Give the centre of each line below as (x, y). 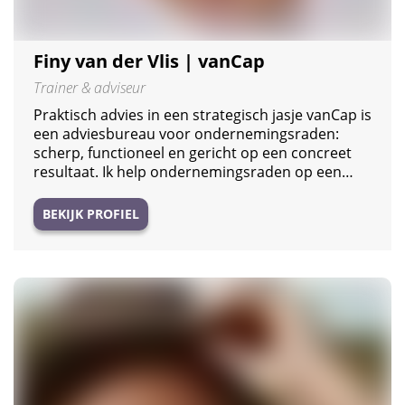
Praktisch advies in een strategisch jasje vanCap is (202, 114)
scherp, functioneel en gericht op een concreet (193, 152)
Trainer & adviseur (89, 87)
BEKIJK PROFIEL (91, 213)
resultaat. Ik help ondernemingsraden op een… (193, 171)
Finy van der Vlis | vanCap (149, 61)
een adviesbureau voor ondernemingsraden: (186, 133)
